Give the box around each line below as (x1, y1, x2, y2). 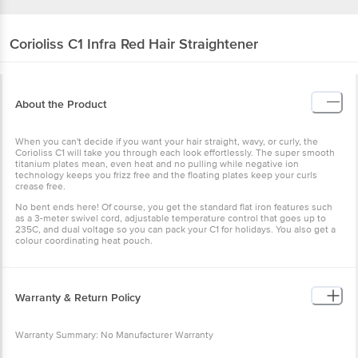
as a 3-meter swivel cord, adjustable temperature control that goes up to (15, 212, 326, 225)
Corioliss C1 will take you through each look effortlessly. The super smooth (15, 146, 335, 159)
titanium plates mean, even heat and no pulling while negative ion (15, 157, 299, 170)
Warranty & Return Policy (15, 290, 141, 304)
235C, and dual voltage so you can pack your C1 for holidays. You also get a (15, 223, 336, 236)
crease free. (15, 180, 68, 193)
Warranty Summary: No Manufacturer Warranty (15, 328, 213, 341)
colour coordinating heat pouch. (15, 234, 153, 247)
